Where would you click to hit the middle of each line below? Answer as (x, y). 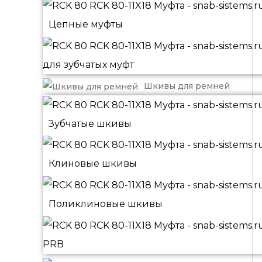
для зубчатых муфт (88, 64)
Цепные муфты (86, 24)
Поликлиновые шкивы (106, 204)
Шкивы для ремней (187, 86)
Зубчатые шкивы (90, 123)
